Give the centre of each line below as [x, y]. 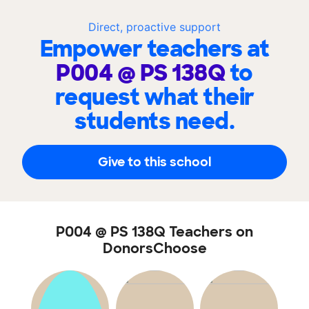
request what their [154, 97]
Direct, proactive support [154, 27]
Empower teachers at [154, 49]
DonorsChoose [154, 248]
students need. [154, 121]
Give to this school [154, 162]
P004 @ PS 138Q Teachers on [154, 232]
